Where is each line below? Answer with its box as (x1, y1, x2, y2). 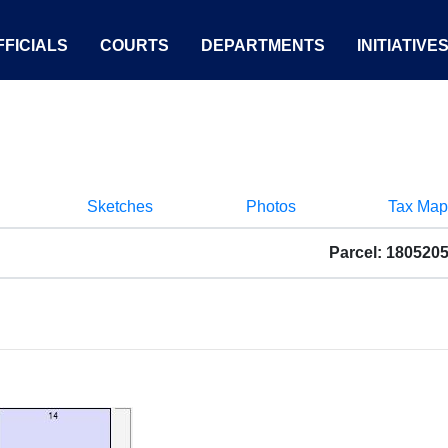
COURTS (100, 37, 169, 54)
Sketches (87, 198, 153, 215)
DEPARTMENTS (201, 37, 325, 54)
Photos (245, 198, 296, 215)
